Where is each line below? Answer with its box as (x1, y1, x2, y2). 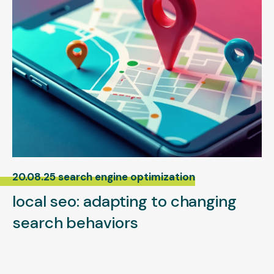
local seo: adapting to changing (12, 190, 237, 212)
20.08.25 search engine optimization (12, 169, 195, 183)
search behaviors (12, 212, 139, 233)
